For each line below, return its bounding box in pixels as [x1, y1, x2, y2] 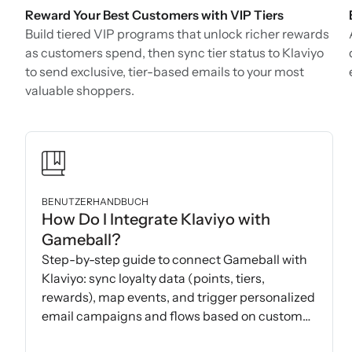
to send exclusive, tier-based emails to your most [25, 63, 304, 79]
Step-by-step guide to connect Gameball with [42, 251, 308, 267]
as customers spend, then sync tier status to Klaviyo [25, 44, 324, 60]
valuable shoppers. [25, 82, 134, 98]
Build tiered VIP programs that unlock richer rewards [25, 25, 329, 42]
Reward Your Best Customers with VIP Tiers [25, 6, 284, 23]
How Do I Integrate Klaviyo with [42, 209, 270, 229]
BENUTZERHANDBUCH [42, 195, 148, 207]
